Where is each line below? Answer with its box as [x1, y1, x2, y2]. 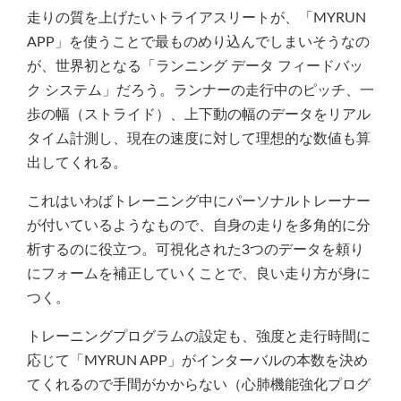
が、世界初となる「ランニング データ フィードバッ [27, 58, 363, 73]
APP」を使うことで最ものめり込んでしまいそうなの [27, 34, 370, 49]
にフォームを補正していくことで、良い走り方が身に [27, 266, 371, 281]
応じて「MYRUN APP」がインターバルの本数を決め [27, 353, 368, 368]
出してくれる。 [27, 155, 127, 170]
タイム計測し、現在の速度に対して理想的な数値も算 [27, 131, 371, 146]
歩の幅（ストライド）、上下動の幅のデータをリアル [27, 107, 371, 122]
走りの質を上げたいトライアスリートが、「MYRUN [27, 10, 366, 25]
